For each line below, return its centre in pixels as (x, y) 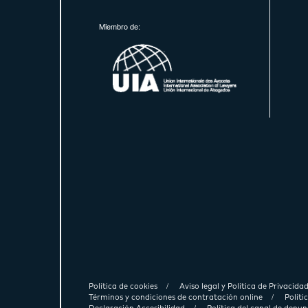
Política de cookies (123, 286)
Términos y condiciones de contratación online (176, 297)
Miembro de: (120, 26)
